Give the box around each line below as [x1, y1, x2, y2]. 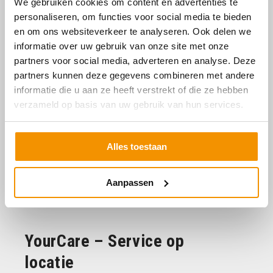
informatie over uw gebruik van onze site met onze [14, 40, 229, 51]
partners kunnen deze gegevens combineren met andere [14, 69, 255, 80]
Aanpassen [105, 177, 154, 188]
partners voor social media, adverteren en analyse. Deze [14, 55, 256, 66]
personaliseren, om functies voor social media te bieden [14, 11, 252, 22]
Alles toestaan [106, 141, 167, 152]
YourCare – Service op [24, 230, 185, 251]
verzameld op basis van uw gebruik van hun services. [14, 99, 244, 110]
